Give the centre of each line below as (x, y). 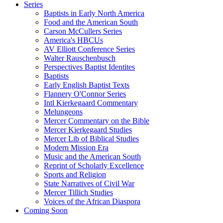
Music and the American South (92, 157)
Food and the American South (91, 22)
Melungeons (63, 112)
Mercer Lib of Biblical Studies (91, 139)
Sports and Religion (75, 175)
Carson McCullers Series (83, 31)
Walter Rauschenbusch (80, 58)
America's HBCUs (73, 40)
